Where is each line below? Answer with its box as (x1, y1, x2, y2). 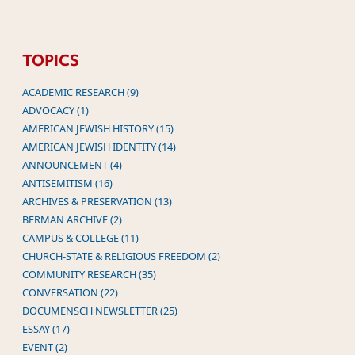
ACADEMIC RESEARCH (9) (22, 84, 139, 99)
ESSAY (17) (22, 321, 70, 336)
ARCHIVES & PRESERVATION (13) (22, 193, 172, 208)
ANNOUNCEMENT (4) (22, 157, 122, 172)
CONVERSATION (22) (22, 284, 118, 300)
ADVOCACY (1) (22, 102, 89, 117)
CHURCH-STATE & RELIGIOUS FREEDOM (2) (22, 248, 220, 263)
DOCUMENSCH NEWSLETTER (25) (22, 303, 177, 318)
